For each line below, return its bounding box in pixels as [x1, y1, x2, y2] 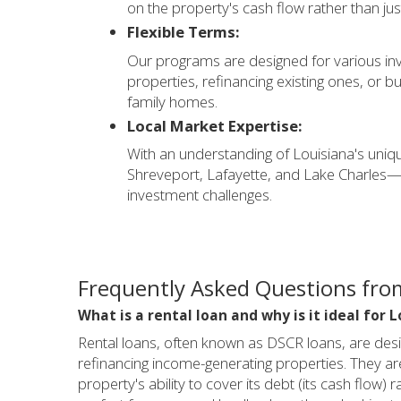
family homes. [127, 90, 218, 112]
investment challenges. [127, 184, 272, 206]
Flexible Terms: [127, 21, 240, 43]
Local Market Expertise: [127, 115, 303, 136]
